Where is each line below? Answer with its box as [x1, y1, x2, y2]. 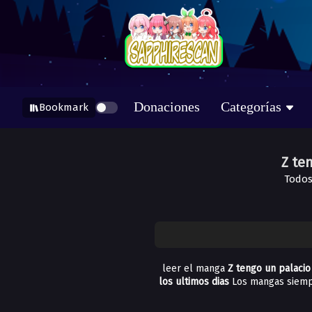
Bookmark [39, 101, 88, 114]
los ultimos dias [158, 276, 232, 288]
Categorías [221, 99, 281, 114]
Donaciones [134, 99, 200, 114]
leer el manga [162, 263, 228, 274]
